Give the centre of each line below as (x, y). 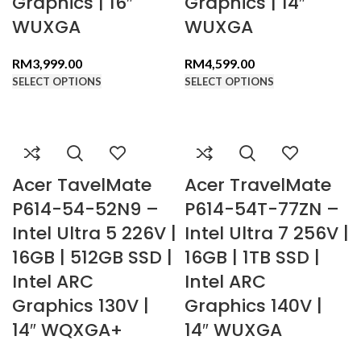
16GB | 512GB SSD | (92, 257)
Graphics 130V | (81, 305)
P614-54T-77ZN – (262, 209)
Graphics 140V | (253, 305)
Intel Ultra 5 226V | (94, 233)
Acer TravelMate (258, 185)
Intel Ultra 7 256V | (267, 233)
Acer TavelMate (82, 185)
